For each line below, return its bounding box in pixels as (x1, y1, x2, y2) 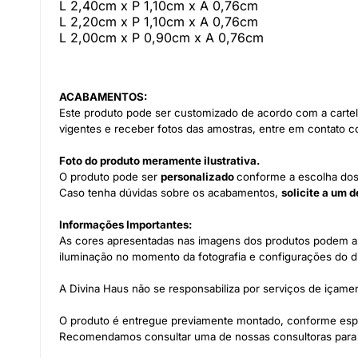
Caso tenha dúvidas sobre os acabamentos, (59, 186, 281, 199)
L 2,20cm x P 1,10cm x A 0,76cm (59, 14, 258, 30)
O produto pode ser (59, 170, 161, 183)
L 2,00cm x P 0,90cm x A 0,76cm (59, 30, 264, 46)
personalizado (161, 170, 237, 183)
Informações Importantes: (59, 218, 192, 231)
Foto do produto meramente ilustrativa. (59, 154, 260, 167)
